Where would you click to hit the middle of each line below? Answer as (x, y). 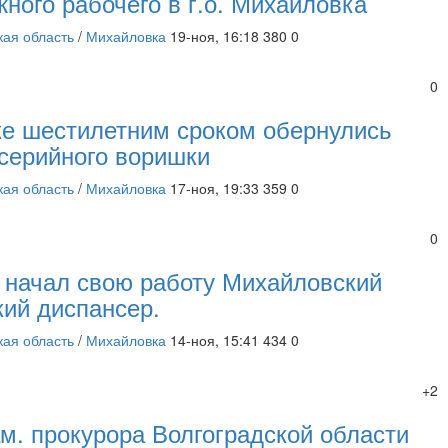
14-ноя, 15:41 (215, 340)
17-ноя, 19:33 (215, 188)
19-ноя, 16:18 (215, 36)
